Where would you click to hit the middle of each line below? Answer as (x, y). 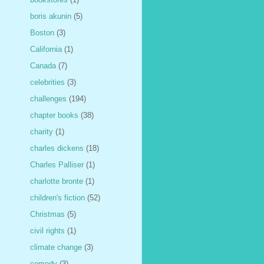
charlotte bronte (57, 181)
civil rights (47, 230)
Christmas (47, 214)
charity (42, 131)
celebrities (47, 82)
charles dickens (57, 148)
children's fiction (57, 197)
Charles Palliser (57, 164)
